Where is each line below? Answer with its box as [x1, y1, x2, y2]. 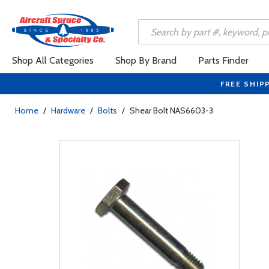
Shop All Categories [12, 55, 94, 66]
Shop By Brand [115, 55, 177, 66]
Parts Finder [198, 55, 249, 66]
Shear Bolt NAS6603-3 [130, 105, 213, 116]
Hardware [51, 105, 85, 116]
